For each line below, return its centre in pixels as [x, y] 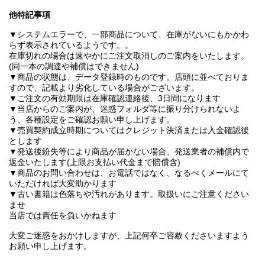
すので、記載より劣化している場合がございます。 [104, 87]
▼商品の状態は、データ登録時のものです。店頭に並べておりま [129, 77]
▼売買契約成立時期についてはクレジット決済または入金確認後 [129, 130]
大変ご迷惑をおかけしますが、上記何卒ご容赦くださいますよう [129, 235]
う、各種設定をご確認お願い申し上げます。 [92, 119]
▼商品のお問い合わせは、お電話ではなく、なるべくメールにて [129, 172]
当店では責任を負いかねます [63, 215]
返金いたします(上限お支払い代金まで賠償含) [95, 162]
